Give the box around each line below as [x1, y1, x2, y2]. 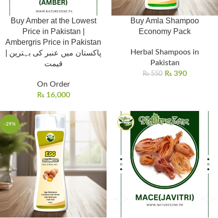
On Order [36, 80, 70, 88]
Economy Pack [139, 27, 191, 36]
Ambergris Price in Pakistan [5, 38, 101, 46]
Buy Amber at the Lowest [10, 17, 96, 25]
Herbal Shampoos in [130, 48, 199, 56]
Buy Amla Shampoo [130, 17, 199, 25]
